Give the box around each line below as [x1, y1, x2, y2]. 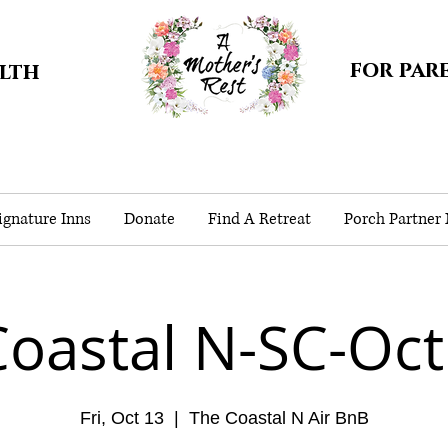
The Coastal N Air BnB [188, 408, 369, 428]
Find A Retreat [207, 208, 311, 230]
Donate [123, 208, 175, 230]
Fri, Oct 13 [79, 408, 164, 428]
